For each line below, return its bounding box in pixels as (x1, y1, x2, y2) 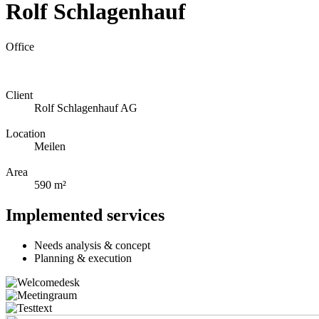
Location (6, 127, 46, 140)
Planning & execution (34, 251, 132, 264)
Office (6, 40, 34, 53)
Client (6, 88, 33, 101)
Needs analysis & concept (34, 239, 150, 251)
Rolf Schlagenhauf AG (34, 101, 137, 114)
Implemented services (6, 205, 164, 224)
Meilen (34, 140, 66, 152)
